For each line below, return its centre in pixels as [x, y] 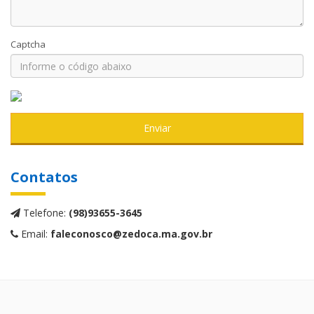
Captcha [28, 44]
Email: [34, 234]
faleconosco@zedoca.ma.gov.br [131, 234]
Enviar [157, 128]
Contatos [44, 177]
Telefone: [45, 213]
